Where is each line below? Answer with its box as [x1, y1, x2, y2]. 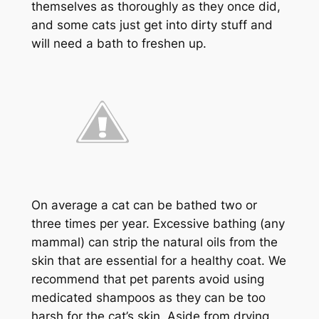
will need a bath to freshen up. [31, 36, 206, 51]
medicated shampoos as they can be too [31, 290, 266, 305]
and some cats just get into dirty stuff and [31, 18, 273, 33]
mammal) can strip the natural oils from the [31, 234, 278, 249]
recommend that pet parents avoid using [31, 271, 264, 286]
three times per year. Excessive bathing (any [31, 216, 285, 231]
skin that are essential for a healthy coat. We [31, 253, 286, 268]
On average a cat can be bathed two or [31, 197, 257, 212]
